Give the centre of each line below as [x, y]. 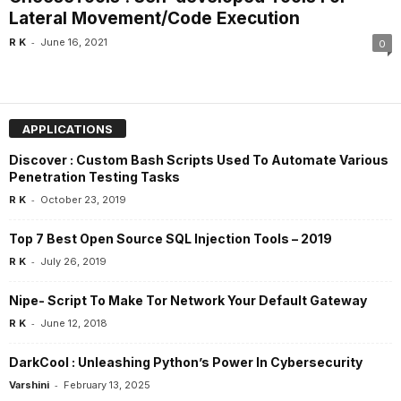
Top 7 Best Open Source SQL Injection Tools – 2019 [171, 238]
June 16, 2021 [74, 43]
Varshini [29, 384]
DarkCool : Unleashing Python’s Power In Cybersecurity [186, 362]
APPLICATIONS [68, 128]
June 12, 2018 [74, 323]
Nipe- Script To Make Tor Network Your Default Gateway [188, 300]
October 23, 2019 [83, 199]
